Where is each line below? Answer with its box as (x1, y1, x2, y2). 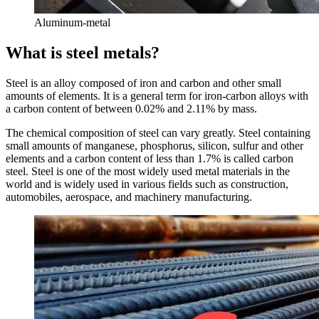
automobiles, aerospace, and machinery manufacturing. (6, 190, 252, 203)
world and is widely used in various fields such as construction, (6, 177, 288, 190)
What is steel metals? (6, 43, 159, 62)
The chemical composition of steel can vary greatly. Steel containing (6, 126, 310, 139)
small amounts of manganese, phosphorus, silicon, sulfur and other (6, 139, 303, 152)
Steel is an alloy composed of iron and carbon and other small (6, 76, 281, 89)
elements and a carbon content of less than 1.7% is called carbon (6, 152, 293, 164)
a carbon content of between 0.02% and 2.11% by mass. (6, 102, 257, 115)
